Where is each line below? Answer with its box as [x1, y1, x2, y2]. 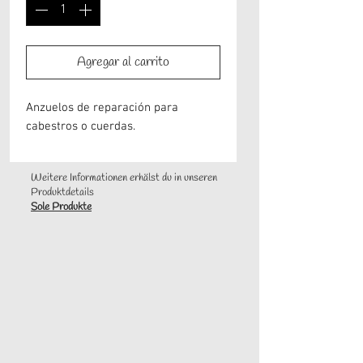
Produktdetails [31, 185, 94, 199]
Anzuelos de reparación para [26, 100, 178, 115]
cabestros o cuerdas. [26, 118, 139, 134]
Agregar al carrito [77, 53, 169, 70]
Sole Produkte [31, 199, 92, 214]
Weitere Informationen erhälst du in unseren [31, 170, 217, 185]
